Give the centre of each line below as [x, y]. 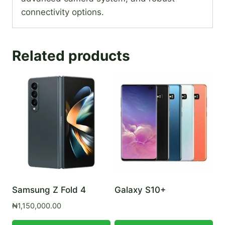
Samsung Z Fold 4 [49, 190]
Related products [71, 55]
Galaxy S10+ [140, 190]
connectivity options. [63, 12]
